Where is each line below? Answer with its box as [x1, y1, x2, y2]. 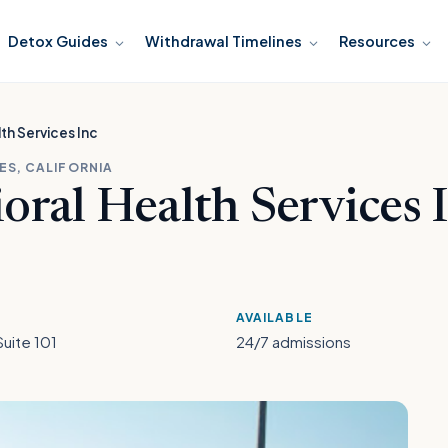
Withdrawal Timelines [145, 32, 303, 50]
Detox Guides [8, 32, 109, 50]
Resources [339, 32, 416, 50]
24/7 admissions [236, 332, 351, 351]
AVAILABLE [236, 310, 313, 325]
